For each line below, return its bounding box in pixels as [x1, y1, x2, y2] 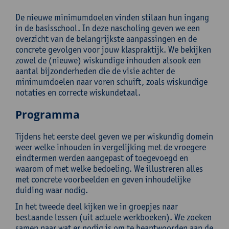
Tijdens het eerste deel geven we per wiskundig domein [15, 131, 213, 142]
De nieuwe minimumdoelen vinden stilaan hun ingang [15, 12, 209, 22]
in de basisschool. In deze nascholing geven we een [15, 22, 200, 33]
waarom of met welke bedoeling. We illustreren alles [15, 163, 203, 174]
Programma [15, 107, 80, 122]
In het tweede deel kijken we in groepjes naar [15, 201, 178, 212]
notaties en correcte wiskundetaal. [15, 87, 141, 98]
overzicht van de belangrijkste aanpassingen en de [15, 33, 197, 44]
